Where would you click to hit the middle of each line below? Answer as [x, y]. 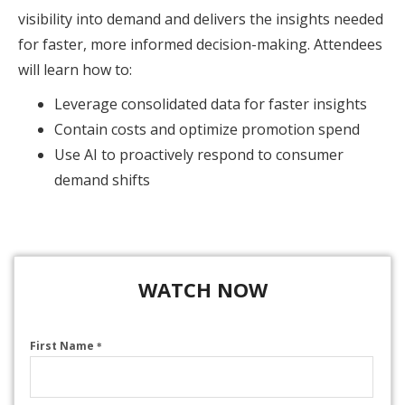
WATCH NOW [202, 289]
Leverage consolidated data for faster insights [211, 104]
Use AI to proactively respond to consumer [199, 155]
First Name [63, 345]
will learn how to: [75, 70]
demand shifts [102, 180]
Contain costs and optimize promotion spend [207, 129]
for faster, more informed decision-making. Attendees [200, 44]
